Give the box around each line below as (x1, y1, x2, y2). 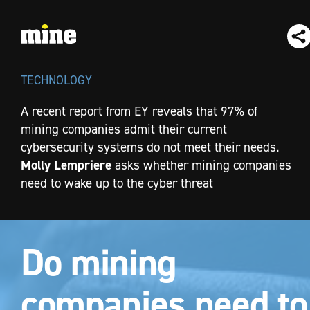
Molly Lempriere (21, 156, 115, 174)
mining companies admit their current (21, 120, 227, 137)
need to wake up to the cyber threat (21, 174, 213, 191)
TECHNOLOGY (21, 72, 92, 87)
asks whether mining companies (115, 156, 291, 173)
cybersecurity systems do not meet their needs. (21, 138, 279, 155)
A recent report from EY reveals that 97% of (21, 102, 257, 119)
